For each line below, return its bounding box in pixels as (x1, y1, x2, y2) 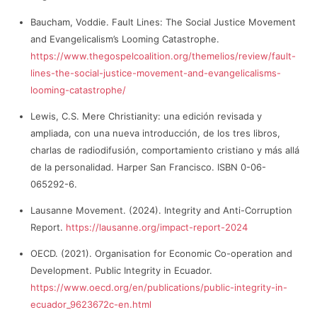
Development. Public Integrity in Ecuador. (30, 265, 213, 277)
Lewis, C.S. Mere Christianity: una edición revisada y (30, 110, 263, 122)
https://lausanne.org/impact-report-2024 (66, 221, 248, 234)
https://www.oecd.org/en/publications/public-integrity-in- (30, 282, 288, 294)
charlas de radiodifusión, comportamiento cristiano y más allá (30, 144, 300, 156)
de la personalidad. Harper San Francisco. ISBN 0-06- (30, 161, 267, 173)
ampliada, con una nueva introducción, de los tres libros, (30, 127, 281, 139)
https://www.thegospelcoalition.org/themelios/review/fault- (30, 50, 296, 62)
